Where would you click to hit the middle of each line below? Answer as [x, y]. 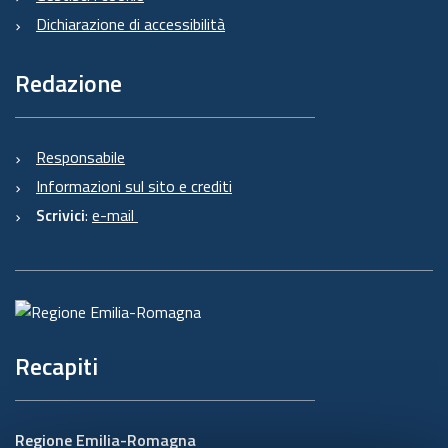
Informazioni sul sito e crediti [134, 185]
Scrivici [60, 214]
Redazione [68, 82]
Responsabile [80, 156]
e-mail [115, 214]
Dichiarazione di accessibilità [130, 23]
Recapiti [59, 365]
